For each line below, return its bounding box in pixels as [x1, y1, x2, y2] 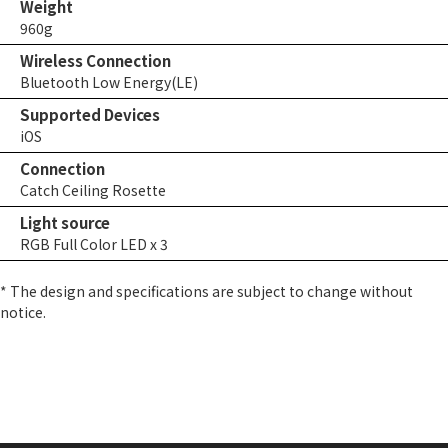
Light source [20, 212, 110, 233]
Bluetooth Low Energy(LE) [20, 72, 198, 92]
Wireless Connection [20, 50, 171, 71]
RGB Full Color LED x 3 [20, 234, 168, 254]
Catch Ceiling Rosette [20, 180, 166, 200]
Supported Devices [20, 104, 160, 125]
